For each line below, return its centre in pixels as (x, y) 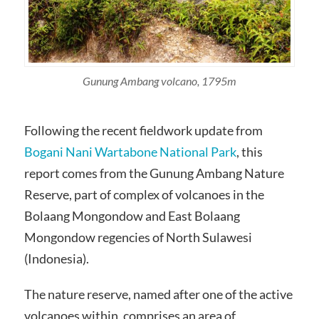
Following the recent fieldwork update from (143, 131)
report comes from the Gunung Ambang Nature (154, 173)
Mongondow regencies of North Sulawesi (138, 237)
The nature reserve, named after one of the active (158, 294)
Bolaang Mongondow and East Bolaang (132, 216)
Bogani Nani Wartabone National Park (130, 152)
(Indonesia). (56, 259)
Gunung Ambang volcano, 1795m (159, 81)
